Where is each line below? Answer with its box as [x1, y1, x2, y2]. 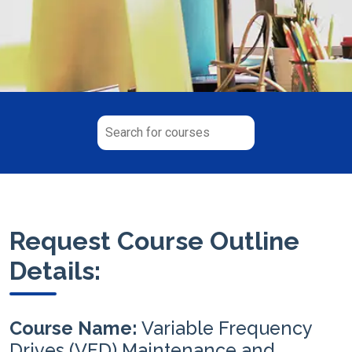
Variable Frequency [141, 317, 312, 339]
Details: [9, 255, 101, 285]
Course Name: [9, 317, 141, 339]
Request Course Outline [9, 225, 299, 255]
